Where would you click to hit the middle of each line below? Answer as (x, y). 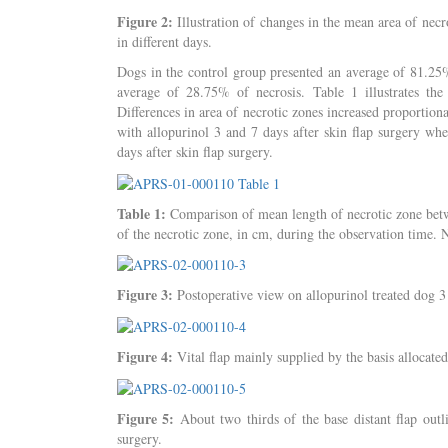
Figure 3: (145, 295)
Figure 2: (145, 21)
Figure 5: (146, 419)
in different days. (164, 41)
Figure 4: (145, 357)
